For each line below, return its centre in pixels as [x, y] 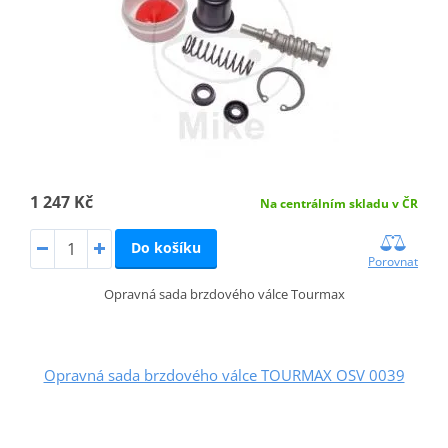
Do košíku [165, 248]
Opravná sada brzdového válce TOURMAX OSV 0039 [224, 375]
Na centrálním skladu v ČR [339, 204]
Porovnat [393, 262]
